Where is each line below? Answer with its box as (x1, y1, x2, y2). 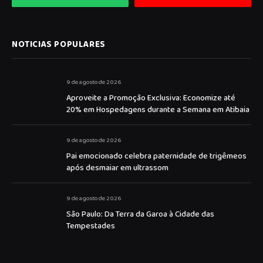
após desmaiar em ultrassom (66, 161, 168, 175)
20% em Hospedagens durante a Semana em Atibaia (66, 103, 249, 117)
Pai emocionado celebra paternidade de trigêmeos (66, 150, 247, 163)
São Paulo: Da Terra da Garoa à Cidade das (66, 208, 214, 221)
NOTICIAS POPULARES (12, 38, 106, 52)
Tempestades (66, 220, 115, 233)
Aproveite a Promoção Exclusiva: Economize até (66, 92, 235, 105)
